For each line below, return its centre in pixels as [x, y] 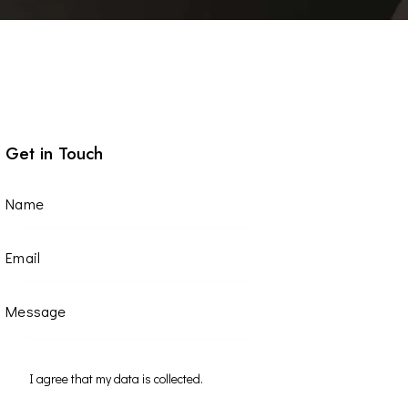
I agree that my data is [91, 378]
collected [177, 378]
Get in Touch [55, 153]
